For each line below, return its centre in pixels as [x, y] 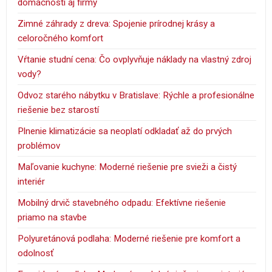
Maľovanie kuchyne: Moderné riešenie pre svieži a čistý [127, 167]
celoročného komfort [61, 38]
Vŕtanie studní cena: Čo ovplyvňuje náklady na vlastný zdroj [135, 59]
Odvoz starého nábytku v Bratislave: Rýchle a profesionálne [136, 95]
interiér [32, 181]
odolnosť [36, 253]
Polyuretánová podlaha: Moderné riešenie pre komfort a [129, 238]
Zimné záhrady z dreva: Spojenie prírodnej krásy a [117, 23]
